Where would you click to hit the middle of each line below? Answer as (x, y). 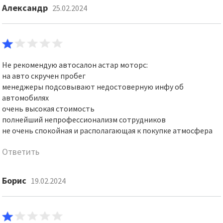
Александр (26, 8)
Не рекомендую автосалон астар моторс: (75, 65)
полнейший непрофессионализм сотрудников (84, 119)
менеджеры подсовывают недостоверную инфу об (93, 87)
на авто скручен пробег (44, 76)
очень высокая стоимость (49, 109)
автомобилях (26, 98)
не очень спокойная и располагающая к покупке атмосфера (108, 130)
